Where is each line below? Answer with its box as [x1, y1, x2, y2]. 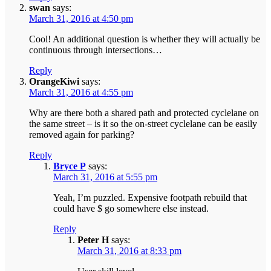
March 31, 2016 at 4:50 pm [29, 13, 133, 24]
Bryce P [53, 161, 86, 172]
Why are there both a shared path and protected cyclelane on [29, 108, 259, 119]
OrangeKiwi [29, 76, 79, 87]
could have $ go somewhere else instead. [53, 203, 209, 214]
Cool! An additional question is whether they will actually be [29, 34, 260, 45]
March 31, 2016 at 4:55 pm [29, 87, 133, 98]
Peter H [77, 235, 109, 246]
